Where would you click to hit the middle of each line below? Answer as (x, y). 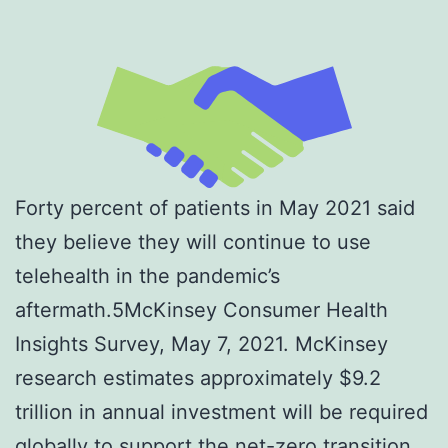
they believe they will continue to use (193, 242)
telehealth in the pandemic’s (147, 276)
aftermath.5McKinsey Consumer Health (201, 310)
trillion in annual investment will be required (221, 412)
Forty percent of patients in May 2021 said (215, 208)
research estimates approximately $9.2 (198, 378)
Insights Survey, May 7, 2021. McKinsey (201, 344)
